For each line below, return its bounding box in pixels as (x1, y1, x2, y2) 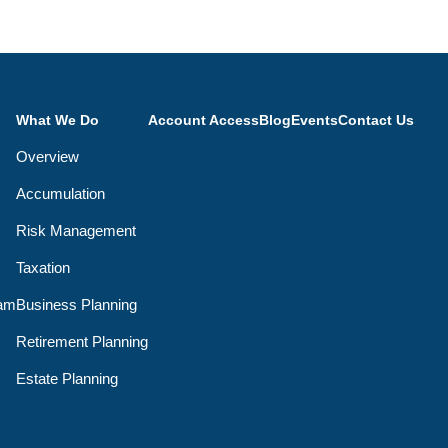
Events (291, 111, 339, 128)
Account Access (148, 111, 260, 128)
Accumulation (16, 184, 106, 202)
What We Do (16, 111, 100, 128)
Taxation (16, 258, 71, 276)
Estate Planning (16, 369, 119, 387)
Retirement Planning (16, 332, 149, 350)
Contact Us (338, 111, 415, 128)
